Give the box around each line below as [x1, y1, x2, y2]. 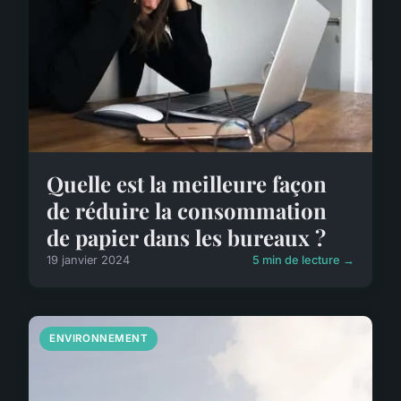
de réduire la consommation [47, 196, 327, 226]
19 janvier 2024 [47, 253, 130, 268]
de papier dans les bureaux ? [47, 223, 326, 252]
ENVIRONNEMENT [49, 332, 149, 346]
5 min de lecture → [252, 253, 354, 268]
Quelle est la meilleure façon [47, 169, 327, 199]
